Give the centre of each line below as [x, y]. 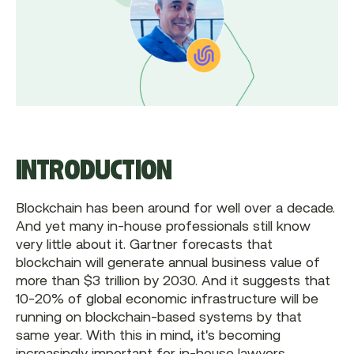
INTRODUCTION [94, 169]
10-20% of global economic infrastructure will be [167, 298]
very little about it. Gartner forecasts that [144, 244]
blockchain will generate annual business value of [168, 262]
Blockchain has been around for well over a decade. [175, 207]
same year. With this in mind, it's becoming [148, 335]
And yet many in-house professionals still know [163, 226]
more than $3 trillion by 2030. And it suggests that [173, 280]
